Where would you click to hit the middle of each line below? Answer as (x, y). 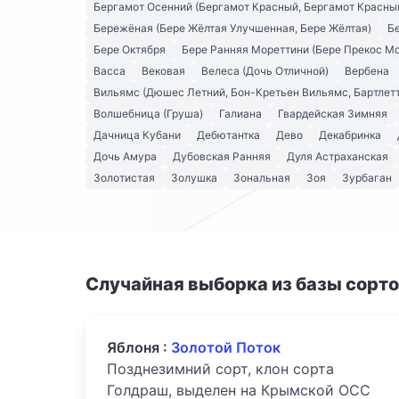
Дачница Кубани (137, 135)
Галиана (240, 114)
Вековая (163, 71)
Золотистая (124, 178)
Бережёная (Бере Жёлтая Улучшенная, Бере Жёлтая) (232, 28)
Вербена (367, 71)
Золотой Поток (226, 348)
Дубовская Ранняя (222, 157)
